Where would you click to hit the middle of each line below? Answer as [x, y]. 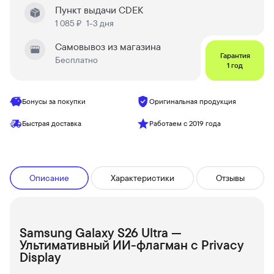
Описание [49, 178]
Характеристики [143, 178]
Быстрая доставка [52, 123]
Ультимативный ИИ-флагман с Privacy [132, 245]
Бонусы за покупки [54, 101]
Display [40, 257]
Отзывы [230, 178]
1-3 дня [100, 23]
